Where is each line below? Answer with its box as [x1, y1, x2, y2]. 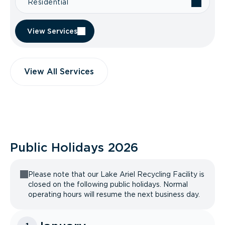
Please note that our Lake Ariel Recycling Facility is [28, 170, 204, 178]
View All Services [24, 67, 94, 76]
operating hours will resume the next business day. [28, 190, 200, 198]
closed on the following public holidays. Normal [28, 180, 188, 188]
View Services [27, 27, 77, 35]
